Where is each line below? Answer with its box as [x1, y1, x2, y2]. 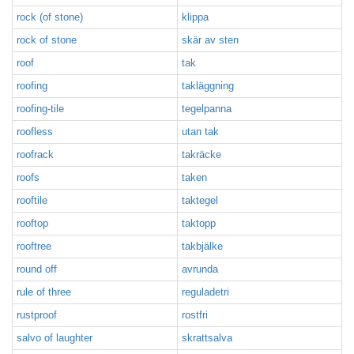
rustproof [17, 309, 57, 321]
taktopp [182, 217, 216, 229]
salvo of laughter [17, 332, 92, 344]
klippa [182, 11, 209, 23]
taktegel [182, 194, 218, 206]
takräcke [182, 149, 221, 160]
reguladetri [182, 286, 229, 298]
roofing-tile [17, 103, 64, 115]
